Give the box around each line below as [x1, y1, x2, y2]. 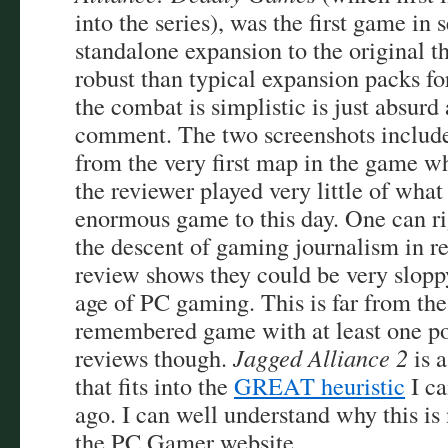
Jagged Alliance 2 [233, 341, 408, 374]
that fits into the [75, 369, 234, 402]
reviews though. [75, 341, 233, 374]
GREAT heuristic [234, 369, 405, 402]
